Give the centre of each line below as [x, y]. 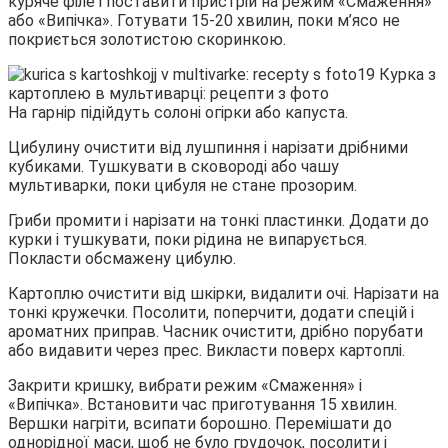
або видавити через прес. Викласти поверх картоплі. [206, 351]
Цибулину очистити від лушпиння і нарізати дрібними [208, 148]
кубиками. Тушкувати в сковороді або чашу [173, 167]
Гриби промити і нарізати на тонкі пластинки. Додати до [218, 221]
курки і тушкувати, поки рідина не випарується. [187, 240]
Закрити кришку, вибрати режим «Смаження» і [185, 386]
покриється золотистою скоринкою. [147, 40]
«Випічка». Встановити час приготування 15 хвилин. [202, 405]
